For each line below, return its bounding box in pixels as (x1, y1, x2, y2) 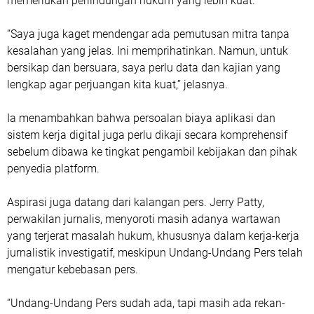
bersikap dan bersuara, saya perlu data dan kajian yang (7, 60, 280, 74)
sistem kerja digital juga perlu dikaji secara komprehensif (7, 128, 287, 142)
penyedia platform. (7, 161, 100, 175)
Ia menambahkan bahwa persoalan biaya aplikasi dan (7, 111, 275, 125)
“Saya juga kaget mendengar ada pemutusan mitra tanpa (7, 27, 289, 41)
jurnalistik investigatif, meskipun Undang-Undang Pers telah (7, 245, 303, 259)
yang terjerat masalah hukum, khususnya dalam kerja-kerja (7, 228, 299, 243)
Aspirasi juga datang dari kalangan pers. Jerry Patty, (7, 195, 264, 209)
